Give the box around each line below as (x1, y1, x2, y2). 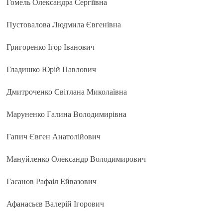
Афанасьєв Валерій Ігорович (6, 200, 105, 208)
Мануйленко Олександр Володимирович (6, 155, 146, 163)
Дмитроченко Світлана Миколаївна (6, 88, 127, 96)
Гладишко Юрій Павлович (6, 65, 97, 74)
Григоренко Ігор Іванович (6, 43, 95, 51)
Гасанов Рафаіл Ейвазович (6, 177, 97, 186)
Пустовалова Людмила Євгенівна (6, 20, 121, 29)
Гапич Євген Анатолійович (6, 132, 101, 141)
